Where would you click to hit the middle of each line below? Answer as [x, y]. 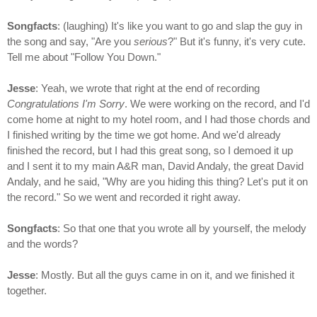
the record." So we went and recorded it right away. [124, 197]
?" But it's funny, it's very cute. [237, 42]
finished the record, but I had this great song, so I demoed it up [150, 151]
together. [27, 291]
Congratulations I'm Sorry [66, 104]
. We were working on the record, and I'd [217, 104]
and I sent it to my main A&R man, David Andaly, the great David [155, 166]
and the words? [42, 244]
